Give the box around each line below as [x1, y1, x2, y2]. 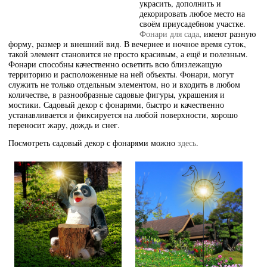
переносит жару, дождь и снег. [8, 119, 120, 131]
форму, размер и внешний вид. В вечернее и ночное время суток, [8, 38, 247, 49]
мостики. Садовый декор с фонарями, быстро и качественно [8, 98, 225, 110]
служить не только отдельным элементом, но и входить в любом [8, 78, 241, 90]
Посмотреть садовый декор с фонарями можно [8, 136, 178, 148]
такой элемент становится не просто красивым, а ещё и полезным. [8, 48, 249, 60]
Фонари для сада [139, 27, 200, 39]
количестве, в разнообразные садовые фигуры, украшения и [8, 88, 225, 100]
